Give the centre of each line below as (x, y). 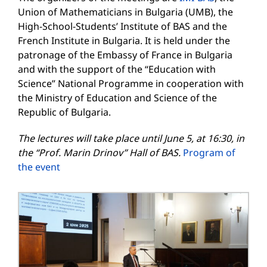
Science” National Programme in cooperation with (131, 83)
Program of (209, 153)
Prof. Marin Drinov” (84, 153)
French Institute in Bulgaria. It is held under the (124, 41)
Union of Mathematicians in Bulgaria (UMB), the (125, 12)
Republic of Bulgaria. (64, 112)
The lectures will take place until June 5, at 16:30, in (131, 138)
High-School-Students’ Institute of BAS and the (122, 26)
